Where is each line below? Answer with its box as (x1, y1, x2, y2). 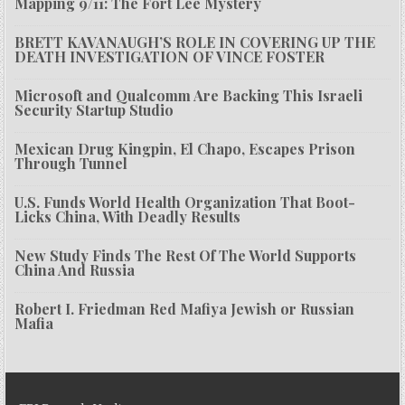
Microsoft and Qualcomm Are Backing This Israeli (14, 86, 363, 106)
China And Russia (14, 260, 136, 280)
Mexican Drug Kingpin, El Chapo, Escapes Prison (14, 139, 356, 159)
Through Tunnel (14, 154, 128, 174)
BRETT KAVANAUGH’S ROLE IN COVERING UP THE (14, 33, 376, 52)
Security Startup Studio (14, 100, 174, 120)
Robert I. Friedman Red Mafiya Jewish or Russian (14, 299, 355, 319)
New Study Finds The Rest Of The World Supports (14, 246, 357, 266)
